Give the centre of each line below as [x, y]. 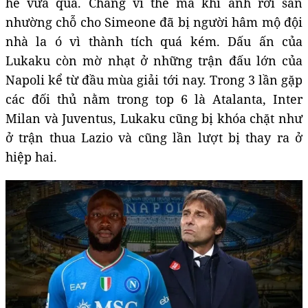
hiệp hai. [31, 156]
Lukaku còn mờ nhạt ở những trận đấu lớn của [154, 60]
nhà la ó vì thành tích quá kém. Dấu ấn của [154, 41]
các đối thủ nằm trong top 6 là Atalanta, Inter [154, 99]
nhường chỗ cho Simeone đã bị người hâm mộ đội [154, 22]
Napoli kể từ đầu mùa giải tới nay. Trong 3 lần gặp [154, 79]
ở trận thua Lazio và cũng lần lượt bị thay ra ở [154, 137]
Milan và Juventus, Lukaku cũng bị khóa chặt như [154, 118]
